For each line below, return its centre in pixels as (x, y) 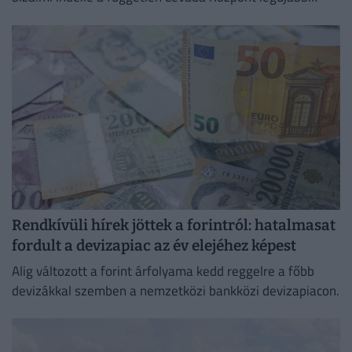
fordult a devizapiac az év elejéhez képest (154, 246)
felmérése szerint (62, 17)
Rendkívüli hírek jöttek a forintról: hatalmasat (174, 225)
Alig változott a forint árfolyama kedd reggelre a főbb (163, 271)
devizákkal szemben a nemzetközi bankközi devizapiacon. (176, 290)
